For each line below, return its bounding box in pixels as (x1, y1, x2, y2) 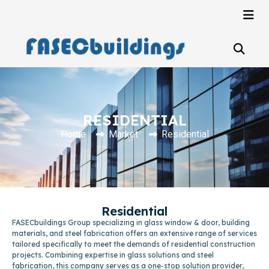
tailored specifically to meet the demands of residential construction (12, 239, 255, 249)
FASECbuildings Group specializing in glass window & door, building (12, 217, 250, 227)
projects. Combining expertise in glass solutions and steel (12, 250, 214, 259)
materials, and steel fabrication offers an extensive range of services (12, 228, 257, 238)
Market (109, 128, 138, 140)
